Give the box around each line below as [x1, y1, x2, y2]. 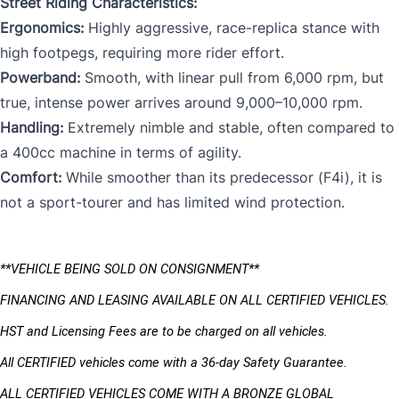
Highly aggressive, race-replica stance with [84, 19, 379, 37]
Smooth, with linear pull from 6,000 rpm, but [80, 69, 384, 87]
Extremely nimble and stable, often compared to [63, 118, 395, 137]
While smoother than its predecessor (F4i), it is [61, 168, 382, 187]
